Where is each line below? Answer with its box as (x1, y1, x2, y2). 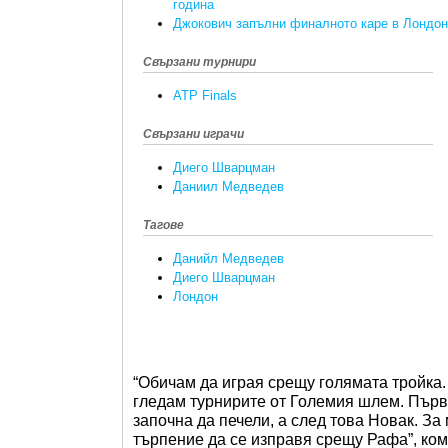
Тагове (143, 218, 184, 233)
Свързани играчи (143, 126, 244, 141)
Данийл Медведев (173, 251, 284, 267)
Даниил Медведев (173, 179, 284, 195)
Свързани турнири (143, 54, 256, 69)
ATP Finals (173, 87, 237, 103)
